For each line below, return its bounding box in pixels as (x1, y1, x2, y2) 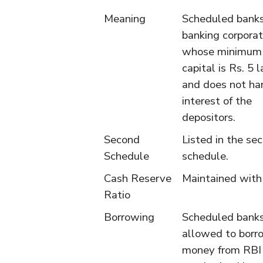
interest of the (182, 93, 252, 109)
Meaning (104, 11, 146, 26)
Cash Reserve (104, 171, 171, 186)
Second (104, 132, 140, 147)
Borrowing (104, 210, 154, 225)
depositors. (182, 110, 235, 125)
